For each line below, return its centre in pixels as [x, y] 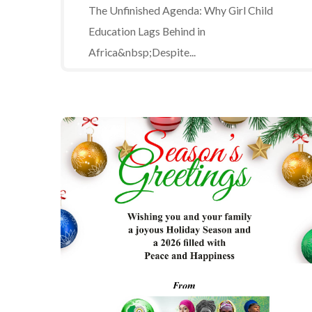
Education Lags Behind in [147, 31]
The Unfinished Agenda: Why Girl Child [181, 10]
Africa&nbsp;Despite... [142, 52]
